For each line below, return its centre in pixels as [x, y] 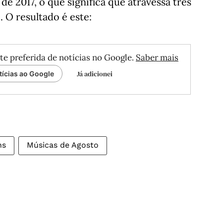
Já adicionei [95, 74]
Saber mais [157, 57]
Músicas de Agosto [63, 145]
